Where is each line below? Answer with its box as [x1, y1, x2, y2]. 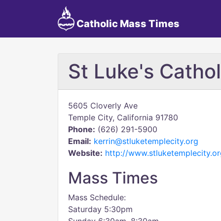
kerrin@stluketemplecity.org [94, 136, 198, 146]
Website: [68, 148, 103, 158]
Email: [68, 136, 91, 146]
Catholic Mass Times [74, 18, 180, 30]
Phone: [68, 124, 95, 134]
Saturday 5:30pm [68, 204, 133, 214]
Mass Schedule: [68, 192, 126, 202]
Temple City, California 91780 [68, 112, 178, 122]
